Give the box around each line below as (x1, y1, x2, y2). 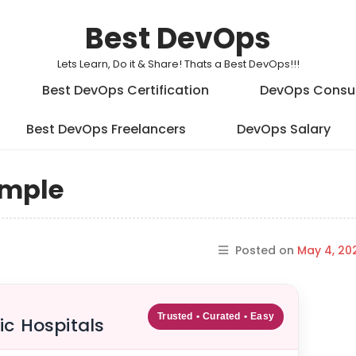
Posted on (235, 242, 297, 258)
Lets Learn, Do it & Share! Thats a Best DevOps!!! (56, 56, 300, 72)
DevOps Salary (236, 120, 331, 138)
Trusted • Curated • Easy (157, 311, 274, 322)
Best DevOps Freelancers (25, 120, 186, 138)
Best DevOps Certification (42, 81, 209, 99)
